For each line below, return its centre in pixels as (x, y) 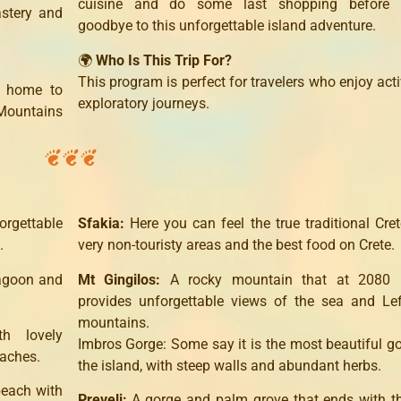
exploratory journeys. (143, 103)
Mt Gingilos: (124, 279)
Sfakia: (103, 224)
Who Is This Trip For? (163, 60)
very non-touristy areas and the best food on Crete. (236, 245)
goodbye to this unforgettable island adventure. (226, 26)
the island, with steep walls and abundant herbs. (229, 365)
